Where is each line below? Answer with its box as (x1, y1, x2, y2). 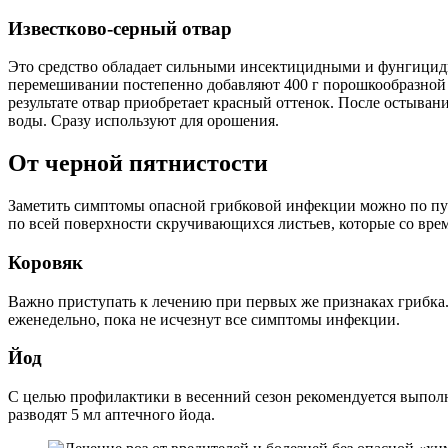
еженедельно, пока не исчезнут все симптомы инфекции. (8, 310, 400, 328)
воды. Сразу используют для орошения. (8, 112, 279, 130)
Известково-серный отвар (8, 17, 232, 39)
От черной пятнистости (8, 150, 268, 177)
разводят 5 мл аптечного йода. (8, 406, 215, 424)
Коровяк (8, 251, 83, 273)
